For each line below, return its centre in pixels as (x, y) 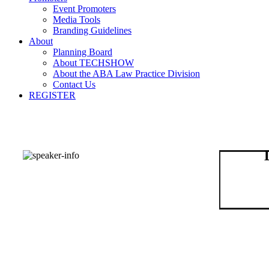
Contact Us (74, 84)
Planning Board (83, 52)
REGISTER (52, 95)
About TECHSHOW (93, 62)
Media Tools (77, 19)
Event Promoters (84, 8)
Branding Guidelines (92, 30)
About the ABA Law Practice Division (126, 73)
